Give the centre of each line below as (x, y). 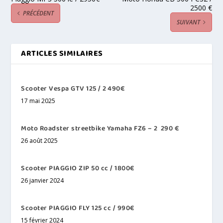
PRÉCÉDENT (39, 13)
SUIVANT (188, 22)
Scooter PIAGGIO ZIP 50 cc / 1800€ (78, 168)
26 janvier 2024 (43, 180)
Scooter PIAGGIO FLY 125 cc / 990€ (78, 208)
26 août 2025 (40, 140)
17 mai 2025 (38, 101)
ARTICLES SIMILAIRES (62, 53)
